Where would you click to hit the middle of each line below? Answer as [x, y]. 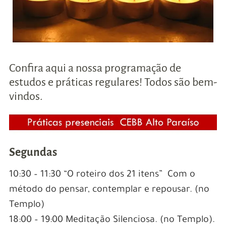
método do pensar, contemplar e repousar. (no [109, 190]
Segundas [33, 153]
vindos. [26, 97]
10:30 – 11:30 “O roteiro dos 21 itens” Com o [102, 175]
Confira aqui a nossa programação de [95, 68]
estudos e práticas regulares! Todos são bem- [113, 82]
